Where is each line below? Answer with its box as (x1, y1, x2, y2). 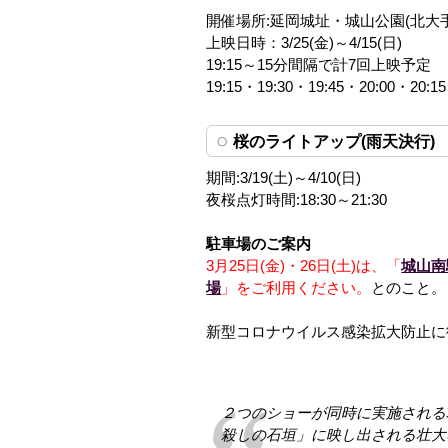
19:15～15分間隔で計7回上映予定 (206, 56, 432, 73)
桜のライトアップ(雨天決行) (233, 131, 436, 150)
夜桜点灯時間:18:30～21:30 (206, 191, 388, 208)
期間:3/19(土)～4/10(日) (206, 169, 362, 186)
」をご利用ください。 (221, 279, 372, 296)
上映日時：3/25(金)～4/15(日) (206, 34, 403, 51)
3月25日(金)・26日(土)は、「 (206, 257, 402, 274)
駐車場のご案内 (206, 235, 312, 252)
